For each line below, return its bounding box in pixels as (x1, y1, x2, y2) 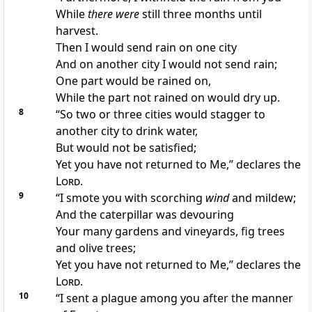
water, (166, 123, 198, 139)
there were (87, 6, 139, 22)
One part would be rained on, (55, 73, 211, 89)
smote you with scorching (65, 190, 205, 206)
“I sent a (55, 290, 101, 306)
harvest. (55, 23, 98, 39)
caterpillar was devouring (99, 207, 234, 223)
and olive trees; (55, 240, 136, 256)
